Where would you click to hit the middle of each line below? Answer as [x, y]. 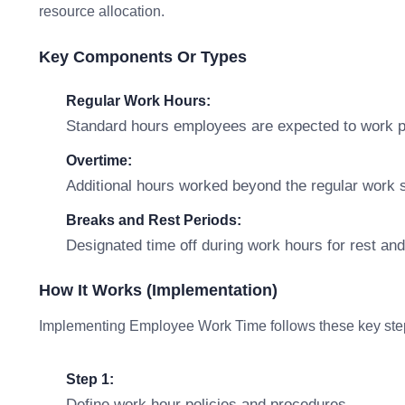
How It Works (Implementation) [158, 290]
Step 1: [90, 379]
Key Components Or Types [143, 57]
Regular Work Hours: [138, 101]
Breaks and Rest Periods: [154, 220]
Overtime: [99, 160]
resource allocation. [102, 11]
